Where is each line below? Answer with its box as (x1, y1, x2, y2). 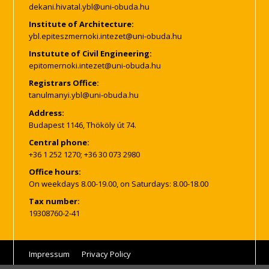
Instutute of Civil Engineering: (29, 48, 153, 59)
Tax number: (29, 195, 80, 207)
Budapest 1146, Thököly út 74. (29, 119, 137, 130)
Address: (29, 107, 65, 118)
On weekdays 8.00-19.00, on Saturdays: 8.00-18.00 (29, 178, 209, 189)
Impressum (29, 248, 70, 259)
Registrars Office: (29, 77, 100, 89)
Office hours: (29, 166, 82, 177)
